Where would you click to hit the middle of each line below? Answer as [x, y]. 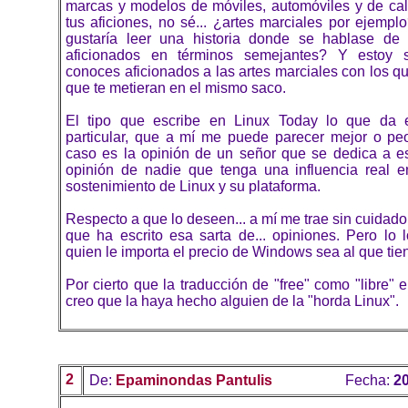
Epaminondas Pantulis [194, 381]
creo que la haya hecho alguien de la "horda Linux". [232, 301]
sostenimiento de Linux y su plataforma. [193, 187]
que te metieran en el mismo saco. [176, 88]
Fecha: [369, 381]
